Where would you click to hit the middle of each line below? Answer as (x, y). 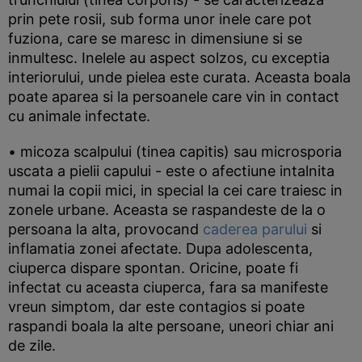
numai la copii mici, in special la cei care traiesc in (175, 190)
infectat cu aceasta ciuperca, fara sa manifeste (168, 287)
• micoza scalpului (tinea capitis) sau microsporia (175, 152)
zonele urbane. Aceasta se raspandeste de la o (167, 210)
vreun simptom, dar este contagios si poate (156, 307)
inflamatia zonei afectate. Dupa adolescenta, (160, 248)
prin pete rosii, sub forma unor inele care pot (160, 19)
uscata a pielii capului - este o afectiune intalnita (171, 171)
